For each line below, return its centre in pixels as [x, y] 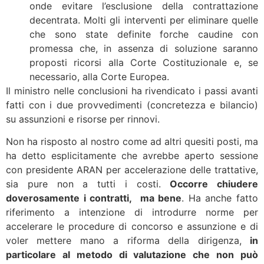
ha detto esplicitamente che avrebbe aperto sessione [132, 156]
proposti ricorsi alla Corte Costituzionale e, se [144, 62]
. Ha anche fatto [220, 198]
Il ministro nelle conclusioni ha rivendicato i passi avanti [132, 90]
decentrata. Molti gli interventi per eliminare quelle [144, 20]
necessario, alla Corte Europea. [99, 76]
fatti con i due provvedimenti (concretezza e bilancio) [132, 105]
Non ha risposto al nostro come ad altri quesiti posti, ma [132, 142]
